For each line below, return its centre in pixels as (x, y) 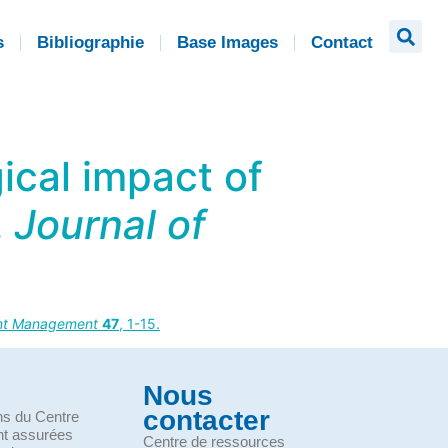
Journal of (110, 224)
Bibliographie (90, 42)
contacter (207, 421)
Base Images (227, 42)
